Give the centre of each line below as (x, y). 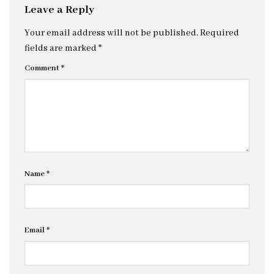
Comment (43, 68)
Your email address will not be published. (111, 33)
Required (220, 33)
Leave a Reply (61, 10)
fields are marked (61, 48)
